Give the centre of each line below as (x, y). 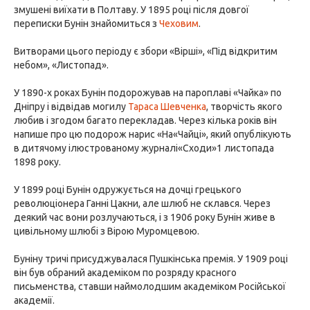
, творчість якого (244, 107)
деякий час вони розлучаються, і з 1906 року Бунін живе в (145, 217)
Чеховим (179, 24)
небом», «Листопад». (61, 65)
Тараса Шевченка (167, 107)
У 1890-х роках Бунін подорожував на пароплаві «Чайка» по (148, 93)
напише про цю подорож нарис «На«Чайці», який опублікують (153, 134)
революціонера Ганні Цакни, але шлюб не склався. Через (142, 203)
